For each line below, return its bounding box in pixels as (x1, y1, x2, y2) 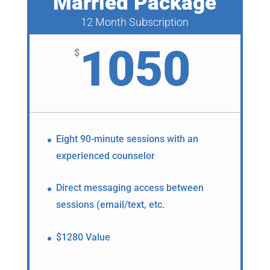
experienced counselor (55, 149, 155, 162)
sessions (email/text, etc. (55, 199, 165, 211)
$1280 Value (55, 231, 110, 243)
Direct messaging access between (55, 182, 204, 194)
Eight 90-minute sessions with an (55, 133, 198, 145)
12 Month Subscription (81, 15, 189, 28)
